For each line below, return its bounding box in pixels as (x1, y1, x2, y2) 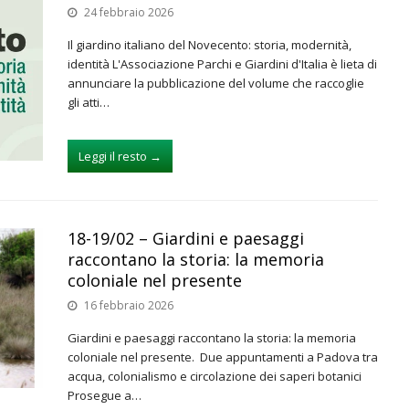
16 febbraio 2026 (84, 298, 173, 313)
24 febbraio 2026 (84, 5, 173, 20)
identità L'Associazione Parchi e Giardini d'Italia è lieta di (68, 56, 377, 72)
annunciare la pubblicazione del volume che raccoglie (68, 75, 364, 91)
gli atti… (68, 94, 110, 110)
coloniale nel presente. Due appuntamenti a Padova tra (68, 349, 378, 365)
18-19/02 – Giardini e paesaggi (68, 227, 304, 249)
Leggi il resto (79, 148, 147, 164)
